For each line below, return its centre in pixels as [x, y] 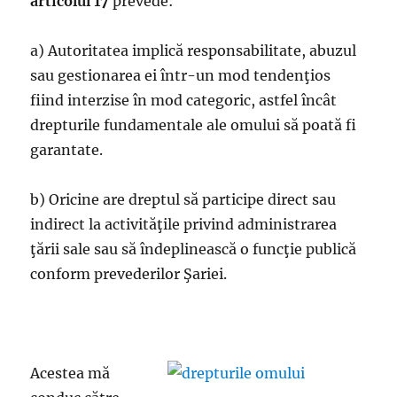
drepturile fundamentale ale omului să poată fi [194, 125]
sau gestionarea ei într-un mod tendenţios [181, 75]
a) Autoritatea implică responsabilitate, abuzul [194, 51]
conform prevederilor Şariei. [129, 274]
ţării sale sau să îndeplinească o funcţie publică [194, 249]
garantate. [67, 150]
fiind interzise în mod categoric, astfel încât [184, 100]
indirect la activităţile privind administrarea [184, 224]
